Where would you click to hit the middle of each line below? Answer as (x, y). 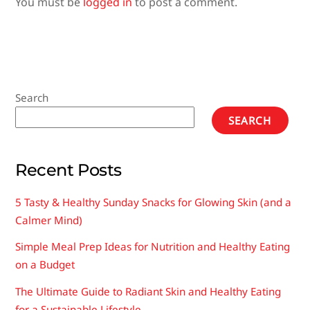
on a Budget (45, 265)
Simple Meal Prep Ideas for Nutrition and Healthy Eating (153, 247)
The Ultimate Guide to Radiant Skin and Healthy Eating (148, 291)
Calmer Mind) (49, 220)
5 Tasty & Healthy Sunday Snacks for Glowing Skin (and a (154, 202)
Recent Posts (69, 170)
